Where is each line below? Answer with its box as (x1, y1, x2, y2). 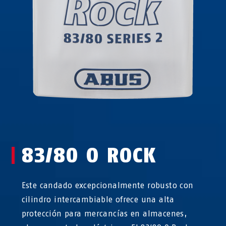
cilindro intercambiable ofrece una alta (21, 195, 175, 205)
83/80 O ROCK (21, 143, 156, 168)
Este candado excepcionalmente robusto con (21, 181, 194, 191)
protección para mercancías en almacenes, (21, 209, 187, 219)
